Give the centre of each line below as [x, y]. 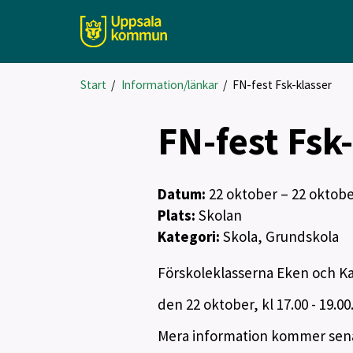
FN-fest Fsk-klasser [282, 85]
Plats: [178, 215]
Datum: [183, 194]
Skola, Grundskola [281, 236]
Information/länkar [169, 85]
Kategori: [190, 236]
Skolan [220, 215]
